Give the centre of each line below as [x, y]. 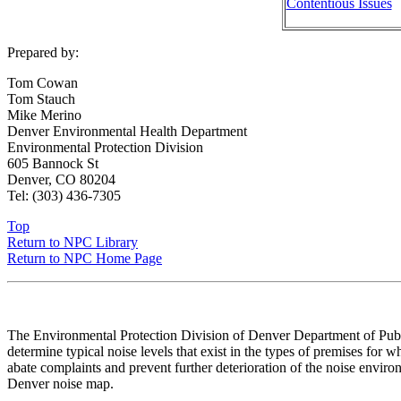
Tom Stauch [41, 99]
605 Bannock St [53, 164]
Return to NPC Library [73, 243]
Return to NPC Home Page [85, 259]
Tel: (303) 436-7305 [64, 196]
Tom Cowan [43, 83]
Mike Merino [44, 115]
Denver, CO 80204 [61, 180]
